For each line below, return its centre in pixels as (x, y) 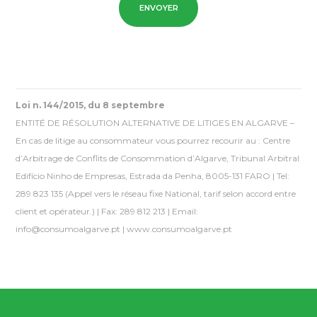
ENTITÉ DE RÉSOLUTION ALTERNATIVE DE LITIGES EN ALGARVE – (155, 123)
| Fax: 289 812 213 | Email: (147, 212)
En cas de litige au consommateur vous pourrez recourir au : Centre (153, 141)
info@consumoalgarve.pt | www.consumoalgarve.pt (124, 229)
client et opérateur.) (56, 212)
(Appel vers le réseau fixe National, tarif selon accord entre (181, 194)
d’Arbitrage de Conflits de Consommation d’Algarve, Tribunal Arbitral (158, 158)
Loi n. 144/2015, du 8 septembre (91, 105)
